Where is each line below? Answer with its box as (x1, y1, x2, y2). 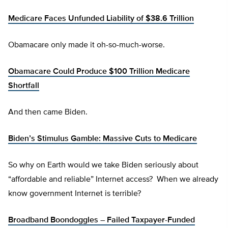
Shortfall (8, 82, 39, 91)
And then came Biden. (8, 108, 88, 117)
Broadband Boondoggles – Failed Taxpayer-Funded (8, 216, 195, 225)
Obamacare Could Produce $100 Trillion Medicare (8, 68, 190, 76)
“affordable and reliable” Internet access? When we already (8, 176, 218, 184)
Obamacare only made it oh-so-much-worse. (8, 41, 165, 50)
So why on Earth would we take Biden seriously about (8, 161, 198, 170)
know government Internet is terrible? (8, 190, 141, 198)
